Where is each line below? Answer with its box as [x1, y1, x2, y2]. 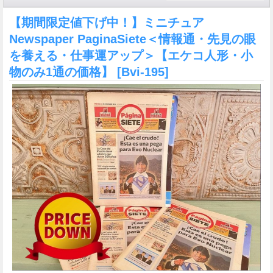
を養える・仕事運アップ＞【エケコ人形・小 [9, 48, 253, 62]
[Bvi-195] [117, 65, 169, 79]
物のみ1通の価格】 [9, 65, 117, 79]
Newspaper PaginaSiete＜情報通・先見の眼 [9, 32, 256, 46]
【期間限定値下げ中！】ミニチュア [9, 15, 204, 29]
